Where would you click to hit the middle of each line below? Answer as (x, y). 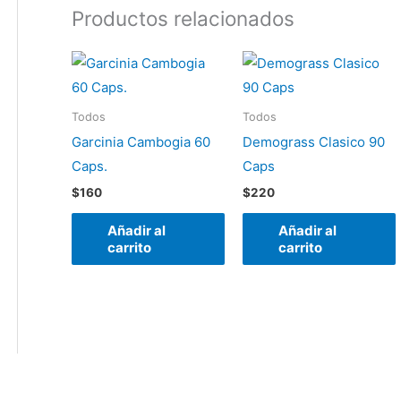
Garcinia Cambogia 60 (141, 142)
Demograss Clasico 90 (313, 142)
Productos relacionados (183, 19)
